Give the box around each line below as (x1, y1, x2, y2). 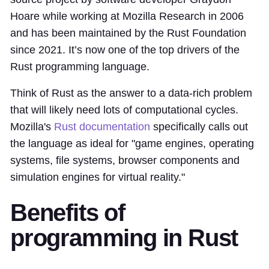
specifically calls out (150, 120, 248, 133)
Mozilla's (10, 120, 54, 133)
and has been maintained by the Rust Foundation (10, 26, 246, 39)
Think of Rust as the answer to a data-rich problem (10, 86, 252, 99)
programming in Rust (10, 224, 238, 251)
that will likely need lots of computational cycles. (10, 103, 238, 116)
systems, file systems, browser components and (10, 154, 240, 166)
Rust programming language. (10, 60, 150, 73)
